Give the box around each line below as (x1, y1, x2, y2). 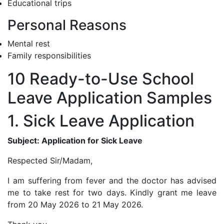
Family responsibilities (7, 50, 91, 60)
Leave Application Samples (7, 87, 212, 107)
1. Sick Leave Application (7, 110, 194, 130)
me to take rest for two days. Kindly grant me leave (7, 187, 216, 197)
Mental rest (7, 38, 50, 48)
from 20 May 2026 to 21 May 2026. (7, 199, 143, 209)
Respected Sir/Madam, (7, 155, 92, 165)
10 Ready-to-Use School (7, 68, 194, 88)
